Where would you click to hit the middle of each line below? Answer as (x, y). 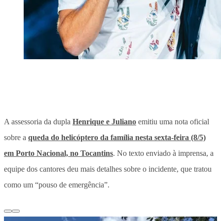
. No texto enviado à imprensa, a (163, 153)
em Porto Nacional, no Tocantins (58, 153)
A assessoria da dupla (38, 121)
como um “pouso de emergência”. (57, 184)
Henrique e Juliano (104, 121)
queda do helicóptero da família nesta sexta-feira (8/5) (117, 137)
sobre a (16, 137)
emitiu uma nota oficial (173, 121)
